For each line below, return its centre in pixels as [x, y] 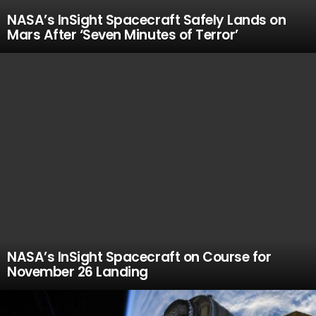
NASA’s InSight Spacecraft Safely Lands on [147, 20]
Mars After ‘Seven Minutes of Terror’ [123, 35]
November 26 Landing [78, 272]
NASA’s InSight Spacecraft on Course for [139, 257]
